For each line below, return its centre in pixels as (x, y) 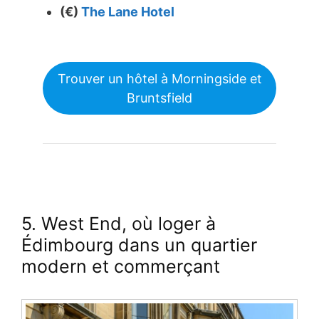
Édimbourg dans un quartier (139, 245)
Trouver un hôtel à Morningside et (159, 78)
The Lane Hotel (128, 11)
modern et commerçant (121, 266)
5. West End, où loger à (119, 223)
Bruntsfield (159, 98)
